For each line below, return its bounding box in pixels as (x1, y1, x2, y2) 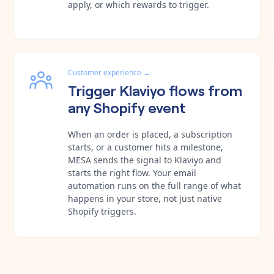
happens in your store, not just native (68, 192, 222, 204)
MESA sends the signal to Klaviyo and (68, 154, 221, 166)
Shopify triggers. (68, 205, 136, 217)
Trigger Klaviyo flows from (68, 79, 242, 100)
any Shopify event (68, 96, 186, 117)
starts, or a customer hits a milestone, (68, 141, 223, 153)
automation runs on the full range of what (68, 179, 241, 191)
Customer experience (68, 67, 141, 78)
